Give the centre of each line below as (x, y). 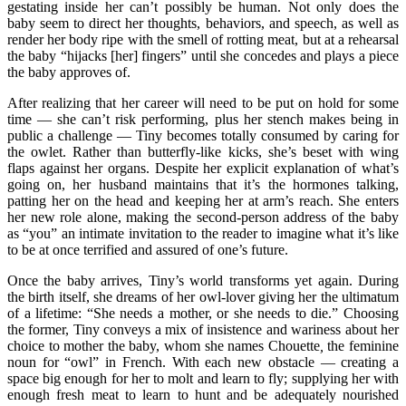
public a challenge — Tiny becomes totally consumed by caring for (203, 135)
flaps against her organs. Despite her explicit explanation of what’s (203, 168)
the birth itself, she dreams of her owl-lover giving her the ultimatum (203, 296)
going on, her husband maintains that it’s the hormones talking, (203, 184)
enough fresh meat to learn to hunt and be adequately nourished (203, 394)
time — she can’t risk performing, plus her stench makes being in (203, 119)
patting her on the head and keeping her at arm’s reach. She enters (203, 200)
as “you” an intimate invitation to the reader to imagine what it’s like (203, 233)
